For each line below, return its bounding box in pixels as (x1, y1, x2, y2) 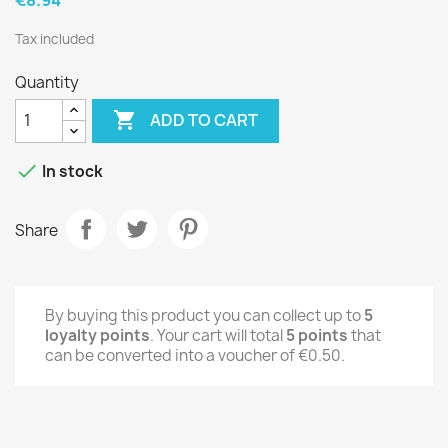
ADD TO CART (150, 109, 259, 132)
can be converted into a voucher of (45, 344, 298, 366)
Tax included (15, 29, 94, 48)
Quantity (15, 71, 79, 93)
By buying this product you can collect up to (45, 304, 364, 326)
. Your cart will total (150, 324, 286, 346)
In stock (39, 160, 103, 182)
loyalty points (45, 324, 150, 346)
